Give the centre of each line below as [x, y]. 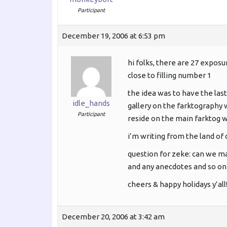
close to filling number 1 [169, 75]
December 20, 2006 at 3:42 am [113, 217]
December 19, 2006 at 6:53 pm [113, 36]
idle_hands [91, 103]
